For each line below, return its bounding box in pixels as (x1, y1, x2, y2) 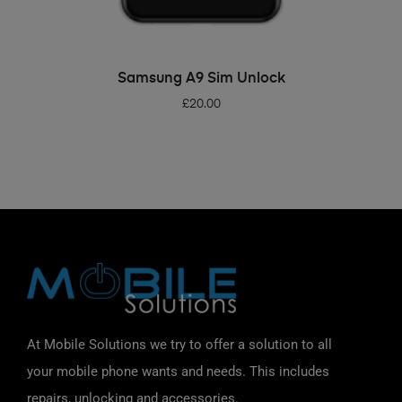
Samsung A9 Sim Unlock (117, 72, 285, 87)
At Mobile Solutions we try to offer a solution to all (27, 336, 332, 353)
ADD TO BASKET (161, 66, 253, 79)
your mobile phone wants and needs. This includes (27, 363, 329, 380)
